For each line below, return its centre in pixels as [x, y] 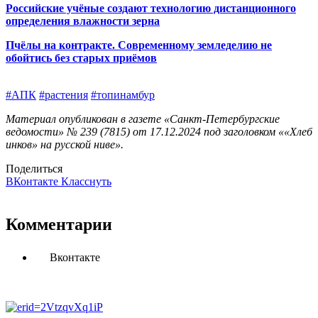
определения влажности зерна [83, 21]
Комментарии [59, 224]
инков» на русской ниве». [65, 144]
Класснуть [86, 181]
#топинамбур [123, 94]
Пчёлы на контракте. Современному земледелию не [139, 45]
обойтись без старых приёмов [81, 57]
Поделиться [34, 168]
